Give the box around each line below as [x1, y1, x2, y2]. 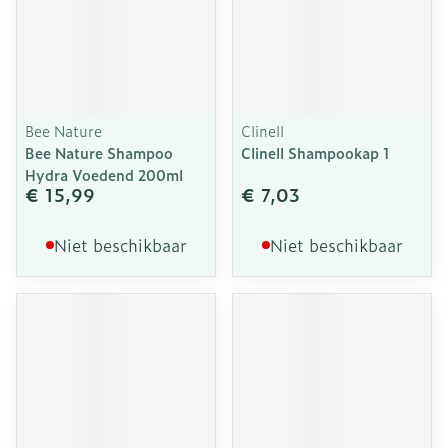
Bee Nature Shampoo [25, 142, 173, 163]
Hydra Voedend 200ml [25, 164, 183, 185]
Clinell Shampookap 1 [241, 142, 390, 163]
